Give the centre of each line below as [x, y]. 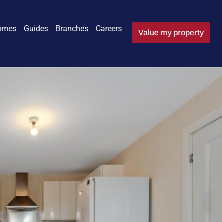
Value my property [171, 32]
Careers [109, 28]
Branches [72, 28]
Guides [36, 28]
